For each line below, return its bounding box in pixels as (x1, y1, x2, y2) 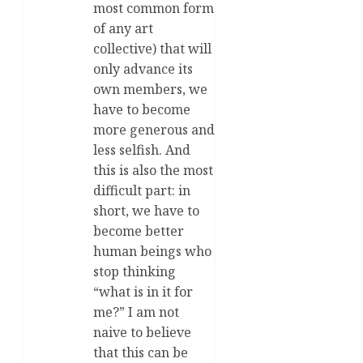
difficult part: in (93, 181, 190, 199)
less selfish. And (93, 140, 190, 159)
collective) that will (93, 39, 211, 58)
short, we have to (93, 201, 199, 220)
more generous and (93, 120, 215, 139)
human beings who (93, 241, 211, 260)
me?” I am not (93, 302, 179, 321)
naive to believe (93, 322, 191, 341)
